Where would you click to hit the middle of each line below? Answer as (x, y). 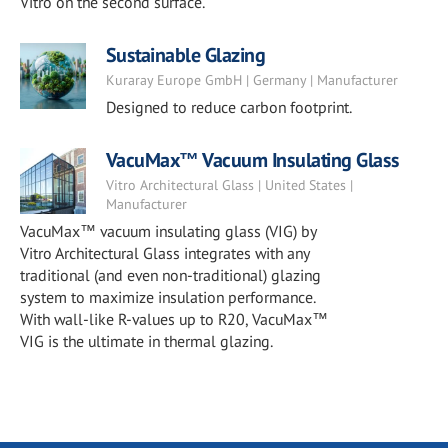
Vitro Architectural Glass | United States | (229, 185)
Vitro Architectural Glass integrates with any (164, 253)
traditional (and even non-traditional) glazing (170, 275)
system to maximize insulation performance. (167, 297)
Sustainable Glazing (185, 55)
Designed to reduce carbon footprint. (228, 107)
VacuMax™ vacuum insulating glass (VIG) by (168, 231)
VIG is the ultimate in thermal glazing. (146, 341)
